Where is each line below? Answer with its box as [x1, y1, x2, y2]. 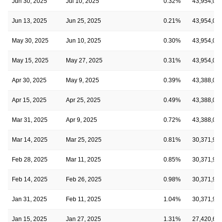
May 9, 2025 [66, 76, 99, 84]
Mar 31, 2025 [12, 116, 48, 123]
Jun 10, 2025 [66, 37, 101, 44]
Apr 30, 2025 [12, 76, 47, 84]
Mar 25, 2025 [66, 136, 102, 143]
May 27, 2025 [66, 56, 103, 64]
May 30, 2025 [12, 37, 49, 44]
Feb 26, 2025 [66, 175, 102, 183]
